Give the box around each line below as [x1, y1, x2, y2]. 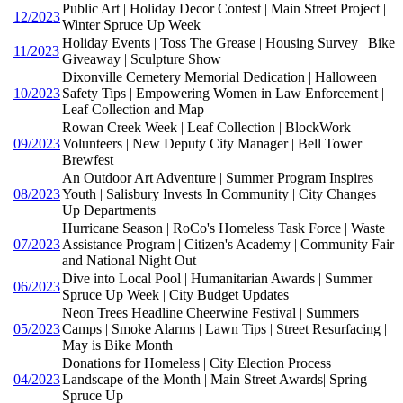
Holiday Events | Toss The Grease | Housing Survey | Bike [62, 34, 395, 50]
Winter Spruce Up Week [62, 16, 201, 32]
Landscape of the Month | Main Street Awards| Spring [62, 371, 367, 387]
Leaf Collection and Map [62, 101, 204, 117]
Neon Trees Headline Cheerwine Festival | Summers [62, 304, 359, 320]
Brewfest [62, 151, 113, 167]
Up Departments [62, 201, 156, 218]
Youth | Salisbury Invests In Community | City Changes [62, 185, 376, 201]
